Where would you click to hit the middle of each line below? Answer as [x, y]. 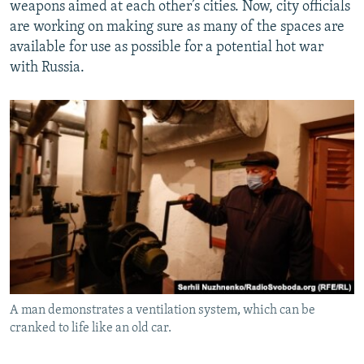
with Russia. [47, 67]
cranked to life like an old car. [91, 328]
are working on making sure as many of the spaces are [177, 27]
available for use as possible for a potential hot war [167, 47]
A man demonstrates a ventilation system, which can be [162, 310]
